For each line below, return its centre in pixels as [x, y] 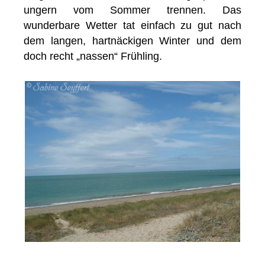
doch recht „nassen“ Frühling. [93, 56]
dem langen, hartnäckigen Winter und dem [132, 41]
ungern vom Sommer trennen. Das [132, 10]
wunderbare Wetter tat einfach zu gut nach [132, 26]
